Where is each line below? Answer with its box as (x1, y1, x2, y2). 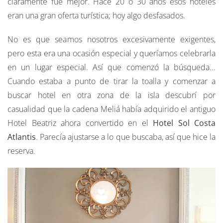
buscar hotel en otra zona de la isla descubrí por (7, 90, 216, 101)
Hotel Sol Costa (153, 117, 216, 129)
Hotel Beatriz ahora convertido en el (7, 117, 153, 129)
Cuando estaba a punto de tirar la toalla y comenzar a (7, 76, 216, 87)
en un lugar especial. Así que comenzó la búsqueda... (7, 62, 216, 73)
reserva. (7, 145, 37, 157)
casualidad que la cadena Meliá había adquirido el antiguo (7, 104, 216, 115)
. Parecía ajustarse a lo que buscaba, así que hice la (36, 131, 216, 143)
